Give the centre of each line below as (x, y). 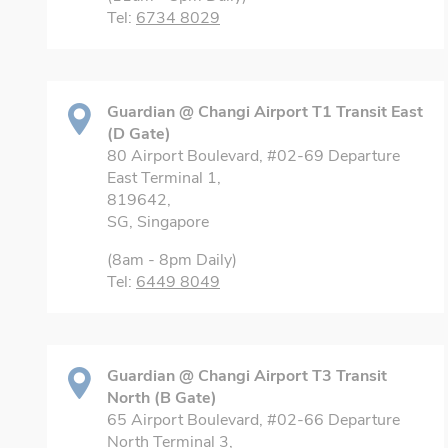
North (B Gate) (162, 398)
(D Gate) (139, 134)
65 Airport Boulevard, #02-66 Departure (253, 420)
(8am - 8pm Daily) (172, 260)
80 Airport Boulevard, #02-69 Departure (253, 156)
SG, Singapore (158, 222)
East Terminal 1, (164, 178)
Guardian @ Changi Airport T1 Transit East (265, 112)
